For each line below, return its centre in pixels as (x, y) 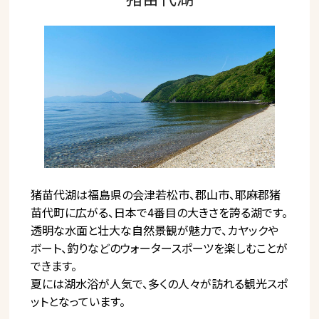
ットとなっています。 (78, 301)
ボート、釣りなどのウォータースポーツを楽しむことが (159, 248)
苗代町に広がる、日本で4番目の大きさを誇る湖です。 (159, 212)
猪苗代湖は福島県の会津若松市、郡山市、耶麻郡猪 (156, 194)
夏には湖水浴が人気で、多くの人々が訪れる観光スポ (159, 283)
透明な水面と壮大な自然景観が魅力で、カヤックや (155, 230)
